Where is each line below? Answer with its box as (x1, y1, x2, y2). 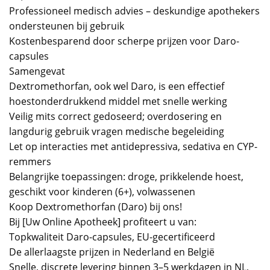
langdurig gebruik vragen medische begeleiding (9, 124, 224, 138)
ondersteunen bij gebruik (9, 19, 124, 33)
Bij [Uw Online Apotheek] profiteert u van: (9, 215, 196, 228)
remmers (9, 154, 51, 168)
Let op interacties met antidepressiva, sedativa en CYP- (9, 139, 257, 153)
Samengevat (9, 64, 65, 78)
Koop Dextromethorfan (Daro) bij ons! (9, 199, 182, 213)
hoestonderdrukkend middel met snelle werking (9, 94, 227, 108)
